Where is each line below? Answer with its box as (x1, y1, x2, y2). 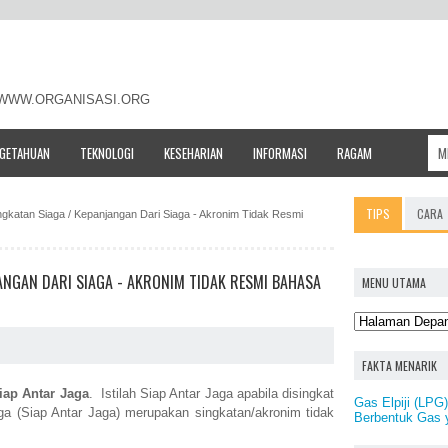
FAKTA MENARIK (362, 356, 437, 374)
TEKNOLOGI (80, 142, 134, 163)
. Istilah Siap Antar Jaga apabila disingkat (88, 386, 335, 402)
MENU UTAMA (362, 273, 426, 291)
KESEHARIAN (164, 142, 223, 163)
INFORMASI (253, 142, 307, 163)
